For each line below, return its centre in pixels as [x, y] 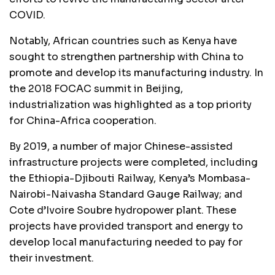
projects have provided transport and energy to [126, 226]
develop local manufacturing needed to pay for [126, 242]
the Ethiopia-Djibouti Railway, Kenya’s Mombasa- [130, 178]
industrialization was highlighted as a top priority [130, 104]
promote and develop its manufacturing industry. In [136, 72]
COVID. [27, 15]
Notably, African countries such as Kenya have [123, 41]
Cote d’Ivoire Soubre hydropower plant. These [123, 210]
